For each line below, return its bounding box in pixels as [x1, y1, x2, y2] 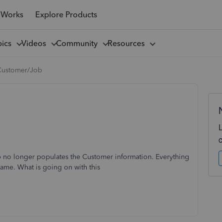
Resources [107, 38, 149, 48]
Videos [21, 38, 50, 48]
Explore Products [35, 9, 97, 19]
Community [55, 38, 102, 48]
